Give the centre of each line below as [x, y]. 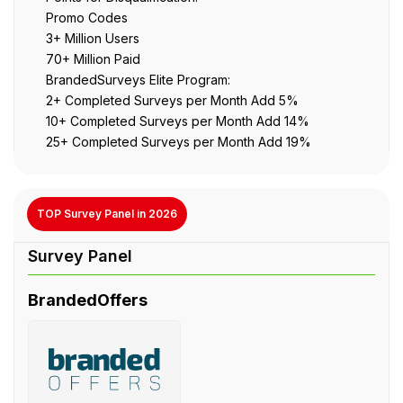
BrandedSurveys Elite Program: [138, 79]
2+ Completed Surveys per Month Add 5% [172, 100]
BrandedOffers [88, 300]
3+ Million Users [93, 38]
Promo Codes [87, 17]
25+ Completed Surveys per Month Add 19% [179, 141]
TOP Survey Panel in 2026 [107, 214]
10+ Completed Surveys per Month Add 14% [178, 121]
